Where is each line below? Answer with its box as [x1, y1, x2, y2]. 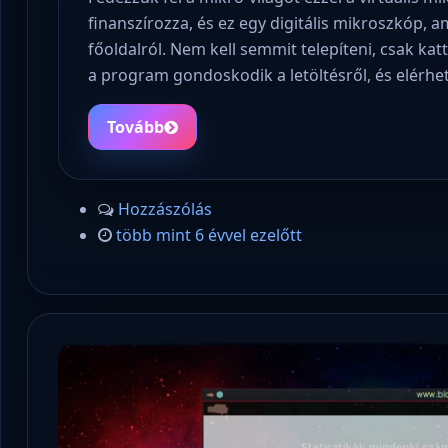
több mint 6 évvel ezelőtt [115, 224, 302, 247]
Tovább [107, 115, 165, 138]
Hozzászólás [117, 198, 212, 221]
